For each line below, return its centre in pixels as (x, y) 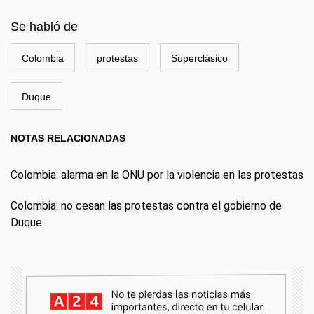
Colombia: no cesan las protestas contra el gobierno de (146, 206)
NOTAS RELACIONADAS (68, 138)
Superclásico (199, 58)
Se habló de (44, 27)
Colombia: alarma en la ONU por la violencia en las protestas (157, 175)
